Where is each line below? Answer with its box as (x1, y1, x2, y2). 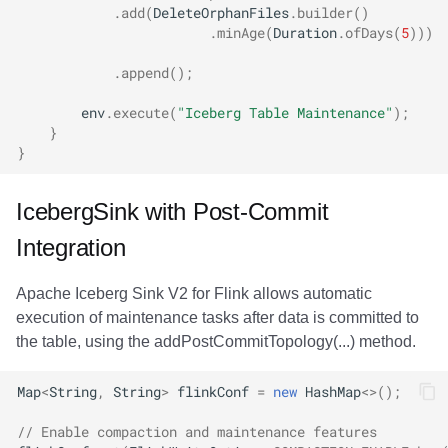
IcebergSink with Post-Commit (16, 197, 329, 225)
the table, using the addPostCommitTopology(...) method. (16, 332, 416, 350)
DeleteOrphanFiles (153, 2, 289, 22)
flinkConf (177, 382, 249, 402)
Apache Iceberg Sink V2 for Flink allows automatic (16, 284, 372, 302)
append (121, 62, 169, 82)
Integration (16, 233, 126, 261)
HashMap (305, 382, 361, 402)
